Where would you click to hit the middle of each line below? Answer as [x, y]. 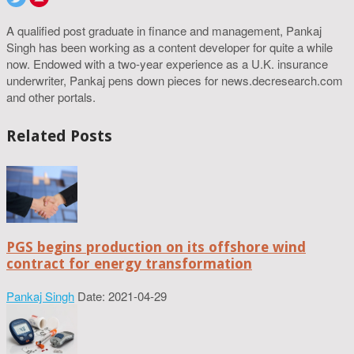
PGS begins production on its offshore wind [156, 247]
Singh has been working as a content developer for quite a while [169, 47]
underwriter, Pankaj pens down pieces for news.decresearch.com [175, 80]
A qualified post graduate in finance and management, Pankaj [164, 30]
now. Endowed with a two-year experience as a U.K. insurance [167, 63]
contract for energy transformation [129, 264]
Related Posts [59, 136]
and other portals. [51, 96]
